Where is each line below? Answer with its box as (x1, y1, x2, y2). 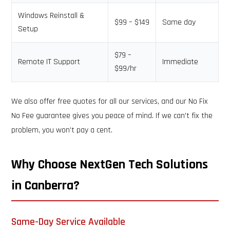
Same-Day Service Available (11, 215, 126, 228)
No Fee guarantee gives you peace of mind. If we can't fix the (11, 110, 213, 121)
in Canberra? (11, 177, 80, 194)
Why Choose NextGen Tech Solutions (11, 156, 208, 173)
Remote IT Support (18, 56, 81, 67)
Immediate (162, 56, 199, 67)
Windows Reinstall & (18, 10, 85, 21)
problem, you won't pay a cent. (11, 125, 113, 136)
